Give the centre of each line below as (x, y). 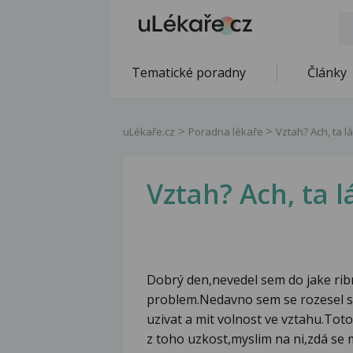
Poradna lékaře (227, 132)
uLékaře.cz (149, 132)
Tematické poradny (189, 72)
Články (327, 72)
